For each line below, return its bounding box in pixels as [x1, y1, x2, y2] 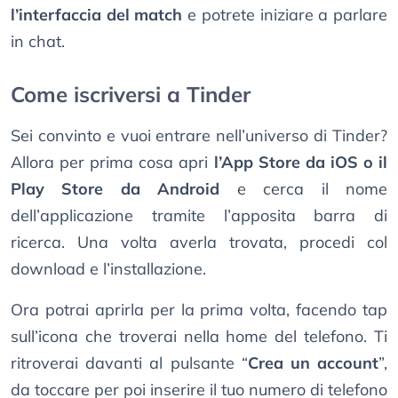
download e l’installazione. [11, 258, 206, 279]
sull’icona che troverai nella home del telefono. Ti [11, 325, 387, 346]
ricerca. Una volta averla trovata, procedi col [11, 231, 387, 252]
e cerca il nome [219, 178, 388, 199]
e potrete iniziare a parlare [182, 4, 388, 25]
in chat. [11, 30, 65, 52]
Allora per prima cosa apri [11, 151, 214, 172]
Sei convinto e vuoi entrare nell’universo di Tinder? [11, 124, 387, 146]
